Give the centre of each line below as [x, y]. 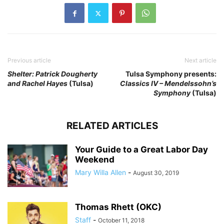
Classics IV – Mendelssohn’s [168, 83]
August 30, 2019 [156, 173]
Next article [200, 60]
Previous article [29, 60]
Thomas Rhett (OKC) [118, 207]
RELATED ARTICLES [112, 126]
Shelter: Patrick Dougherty [52, 74]
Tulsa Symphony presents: [171, 74]
